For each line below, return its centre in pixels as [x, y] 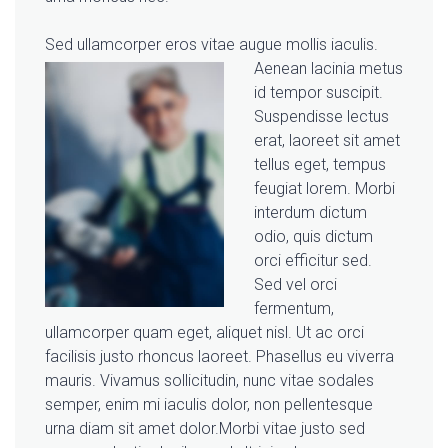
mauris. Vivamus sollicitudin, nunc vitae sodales [209, 381]
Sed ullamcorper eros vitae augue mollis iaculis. [211, 45]
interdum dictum [310, 213]
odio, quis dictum [313, 237]
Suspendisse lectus [321, 117]
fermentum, [294, 309]
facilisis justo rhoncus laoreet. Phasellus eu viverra [219, 357]
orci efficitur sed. [313, 261]
